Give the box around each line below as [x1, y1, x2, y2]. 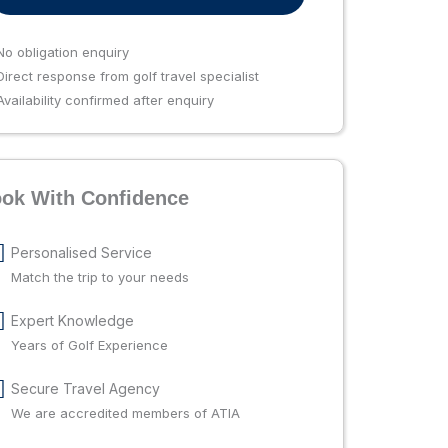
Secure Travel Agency [10, 380, 160, 398]
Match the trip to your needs [10, 269, 189, 286]
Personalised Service [10, 244, 152, 262]
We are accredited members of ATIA [10, 405, 240, 422]
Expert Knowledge [10, 312, 134, 330]
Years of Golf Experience [10, 337, 168, 354]
